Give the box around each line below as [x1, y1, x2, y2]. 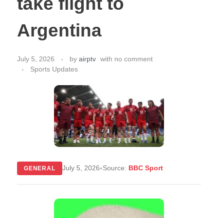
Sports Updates [30, 65, 78, 73]
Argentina [17, 20, 102, 41]
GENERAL [24, 164, 55, 172]
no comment [114, 54, 153, 63]
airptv [79, 54, 96, 63]
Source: [102, 164, 128, 172]
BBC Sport [128, 164, 163, 172]
